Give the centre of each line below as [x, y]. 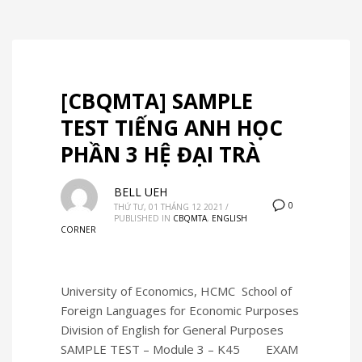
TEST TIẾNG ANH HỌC [172, 127]
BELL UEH [141, 192]
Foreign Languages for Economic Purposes [180, 310]
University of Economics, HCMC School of [176, 290]
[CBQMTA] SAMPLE [157, 101]
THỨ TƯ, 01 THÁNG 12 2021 [168, 206]
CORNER [78, 229]
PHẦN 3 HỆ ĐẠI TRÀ [160, 154]
